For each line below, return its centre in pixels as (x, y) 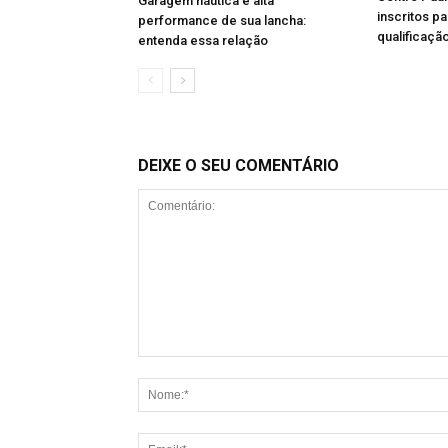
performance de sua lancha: (222, 21)
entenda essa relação (203, 41)
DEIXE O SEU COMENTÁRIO (238, 166)
